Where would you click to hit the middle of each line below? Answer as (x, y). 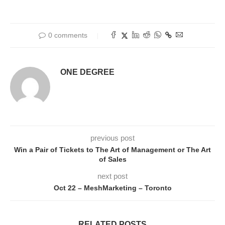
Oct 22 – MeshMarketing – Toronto (113, 188)
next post (113, 176)
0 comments (68, 35)
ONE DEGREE (87, 72)
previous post (113, 138)
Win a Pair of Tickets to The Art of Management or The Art (113, 150)
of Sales (113, 159)
